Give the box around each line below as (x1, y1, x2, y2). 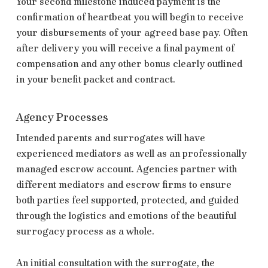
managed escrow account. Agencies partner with (16, 163, 237, 175)
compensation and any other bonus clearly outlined (16, 57, 242, 69)
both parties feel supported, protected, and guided (16, 194, 239, 206)
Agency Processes (16, 110, 108, 124)
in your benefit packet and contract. (16, 73, 175, 85)
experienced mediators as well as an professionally (16, 147, 249, 159)
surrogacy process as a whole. (16, 225, 157, 237)
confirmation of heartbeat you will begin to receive (16, 11, 243, 23)
